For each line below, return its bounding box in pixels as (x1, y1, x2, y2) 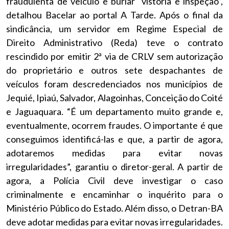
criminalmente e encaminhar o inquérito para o (6, 189, 223, 200)
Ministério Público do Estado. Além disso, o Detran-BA (6, 202, 223, 214)
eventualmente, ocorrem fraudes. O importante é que (6, 120, 223, 131)
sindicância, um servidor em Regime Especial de (6, 23, 223, 34)
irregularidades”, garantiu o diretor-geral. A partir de (6, 161, 223, 172)
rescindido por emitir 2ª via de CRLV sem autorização (6, 51, 223, 62)
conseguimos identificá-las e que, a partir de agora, (6, 133, 223, 145)
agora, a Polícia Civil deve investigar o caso (6, 175, 223, 186)
